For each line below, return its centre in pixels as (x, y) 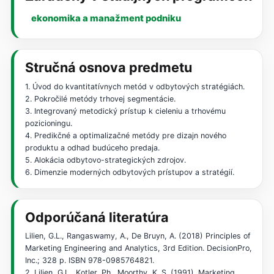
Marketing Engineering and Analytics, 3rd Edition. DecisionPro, (138, 248)
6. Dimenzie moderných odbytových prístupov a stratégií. (129, 172)
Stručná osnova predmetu (108, 67)
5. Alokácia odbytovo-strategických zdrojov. (105, 160)
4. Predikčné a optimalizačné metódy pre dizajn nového (125, 135)
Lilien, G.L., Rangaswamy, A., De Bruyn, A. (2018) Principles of (138, 236)
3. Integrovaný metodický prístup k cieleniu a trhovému (125, 111)
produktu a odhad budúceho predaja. (92, 147)
